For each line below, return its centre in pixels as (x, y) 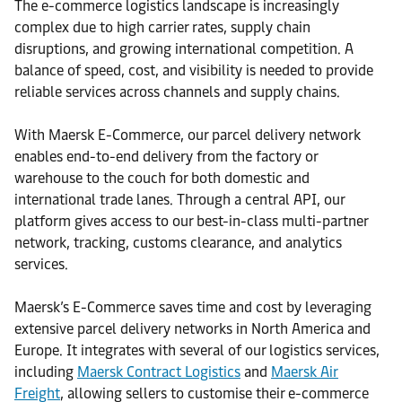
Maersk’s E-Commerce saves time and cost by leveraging (193, 307)
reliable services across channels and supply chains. (177, 92)
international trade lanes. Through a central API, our (179, 200)
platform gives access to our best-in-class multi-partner (191, 221)
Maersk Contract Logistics (159, 372)
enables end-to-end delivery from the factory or (166, 157)
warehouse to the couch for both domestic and (162, 178)
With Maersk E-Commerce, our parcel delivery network (188, 135)
